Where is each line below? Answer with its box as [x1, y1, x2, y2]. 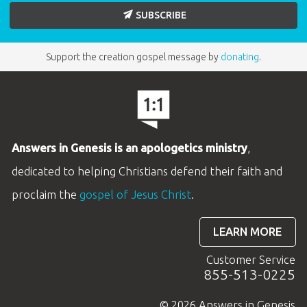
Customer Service [206, 253, 296, 266]
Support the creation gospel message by [46, 51, 221, 62]
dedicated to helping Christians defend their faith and [11, 164, 282, 177]
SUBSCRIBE [135, 9, 186, 21]
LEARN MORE [213, 225, 282, 238]
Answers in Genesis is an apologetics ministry [11, 141, 247, 154]
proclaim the [11, 188, 79, 201]
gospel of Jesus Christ [79, 188, 191, 201]
